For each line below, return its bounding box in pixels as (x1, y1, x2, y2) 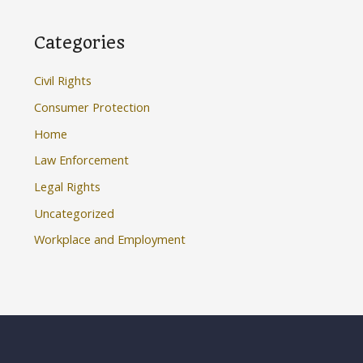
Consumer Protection (34, 99, 151, 116)
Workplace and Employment (34, 231, 186, 248)
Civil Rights (34, 72, 92, 89)
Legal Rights (34, 177, 101, 194)
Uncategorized (34, 204, 115, 221)
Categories (34, 32, 126, 53)
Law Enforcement (34, 152, 130, 169)
